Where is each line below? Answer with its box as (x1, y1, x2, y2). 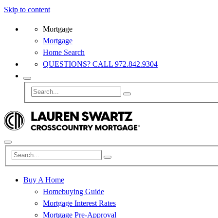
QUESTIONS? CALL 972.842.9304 (43, 60, 158, 68)
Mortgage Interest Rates (43, 199, 116, 208)
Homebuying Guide (43, 187, 104, 196)
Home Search (43, 48, 85, 56)
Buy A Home (23, 176, 64, 184)
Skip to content (4, 5, 50, 14)
